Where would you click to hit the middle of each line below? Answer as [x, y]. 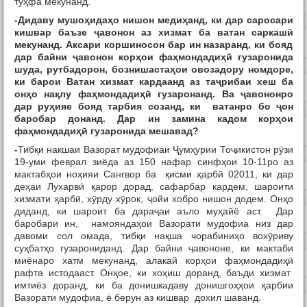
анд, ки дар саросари [241, 20]
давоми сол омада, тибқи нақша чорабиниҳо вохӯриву [154, 236]
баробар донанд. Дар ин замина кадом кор [145, 119]
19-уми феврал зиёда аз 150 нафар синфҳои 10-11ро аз [154, 162]
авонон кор [107, 57]
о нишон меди [148, 20]
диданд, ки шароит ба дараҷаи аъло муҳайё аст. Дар [154, 211]
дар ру [32, 107]
